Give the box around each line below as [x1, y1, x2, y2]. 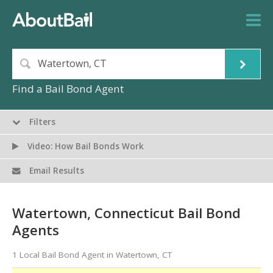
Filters [27, 116, 56, 128]
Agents [12, 220, 59, 239]
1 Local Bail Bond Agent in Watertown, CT [12, 249, 172, 261]
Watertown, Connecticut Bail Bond [12, 203, 241, 222]
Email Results [27, 165, 85, 177]
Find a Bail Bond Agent [12, 82, 124, 96]
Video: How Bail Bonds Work [25, 141, 144, 152]
